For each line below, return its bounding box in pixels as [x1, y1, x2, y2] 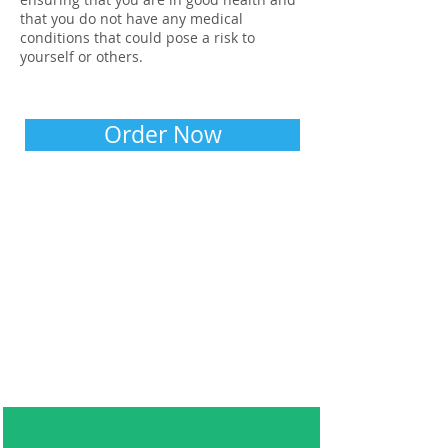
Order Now [103, 119, 222, 150]
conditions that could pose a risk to [20, 28, 255, 47]
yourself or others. [20, 47, 143, 66]
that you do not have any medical [20, 9, 243, 28]
